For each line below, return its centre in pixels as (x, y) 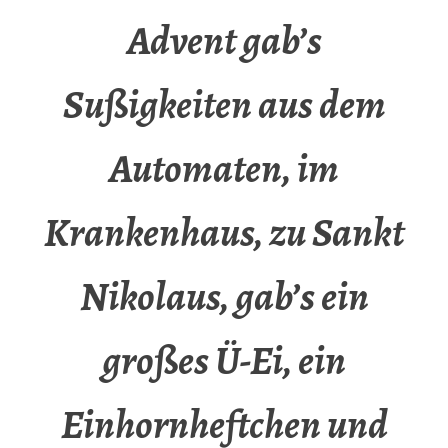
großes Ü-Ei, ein (224, 361)
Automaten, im (224, 169)
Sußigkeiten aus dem (224, 105)
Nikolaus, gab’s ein (224, 297)
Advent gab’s (224, 41)
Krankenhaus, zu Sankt (224, 233)
